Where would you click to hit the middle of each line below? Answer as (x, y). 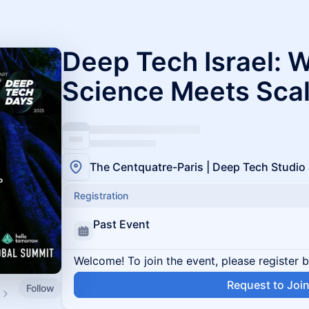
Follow (40, 288)
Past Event (121, 224)
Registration (101, 196)
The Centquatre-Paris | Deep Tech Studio (198, 167)
